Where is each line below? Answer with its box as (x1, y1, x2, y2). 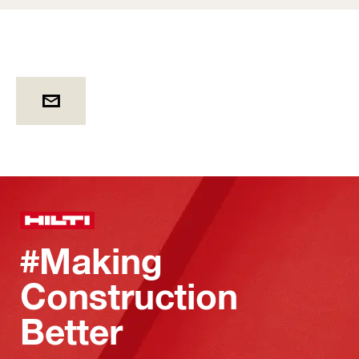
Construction (20, 275, 238, 317)
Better (20, 310, 123, 353)
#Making (20, 240, 163, 282)
